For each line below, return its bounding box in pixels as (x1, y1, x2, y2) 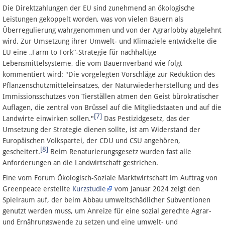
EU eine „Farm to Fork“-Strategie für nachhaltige (3, 48, 157, 56)
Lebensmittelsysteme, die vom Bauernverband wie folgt (3, 59, 182, 67)
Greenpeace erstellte (3, 184, 72, 193)
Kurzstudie (72, 184, 106, 193)
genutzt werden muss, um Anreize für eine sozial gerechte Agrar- (3, 206, 211, 215)
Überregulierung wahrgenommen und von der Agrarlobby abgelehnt (3, 26, 221, 34)
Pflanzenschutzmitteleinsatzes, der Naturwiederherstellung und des (3, 81, 218, 89)
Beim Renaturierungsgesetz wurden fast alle (48, 147, 191, 156)
